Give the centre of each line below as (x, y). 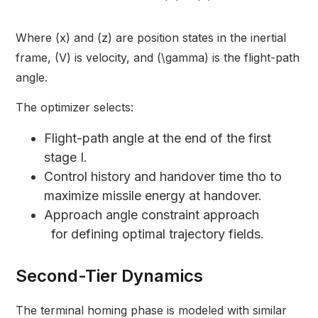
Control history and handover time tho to (163, 177)
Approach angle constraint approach (173, 215)
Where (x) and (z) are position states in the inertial (151, 38)
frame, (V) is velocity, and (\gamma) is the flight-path (158, 58)
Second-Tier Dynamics (110, 276)
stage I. (66, 158)
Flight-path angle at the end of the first (158, 138)
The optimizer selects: (75, 108)
